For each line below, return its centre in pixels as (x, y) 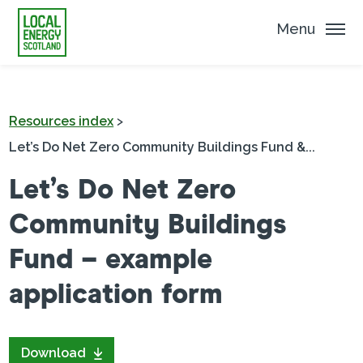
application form (116, 295)
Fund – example (111, 260)
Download (54, 353)
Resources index (62, 121)
